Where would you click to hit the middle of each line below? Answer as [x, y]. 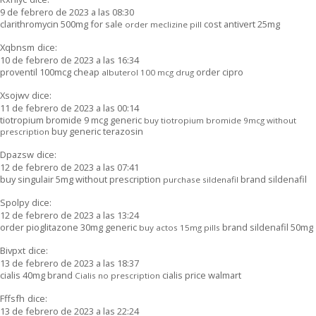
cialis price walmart [201, 275]
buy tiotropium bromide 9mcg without [220, 120]
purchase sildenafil [201, 179]
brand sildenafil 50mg [267, 227]
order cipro [219, 72]
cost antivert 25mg [241, 24]
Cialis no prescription [117, 275]
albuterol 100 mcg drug [148, 72]
